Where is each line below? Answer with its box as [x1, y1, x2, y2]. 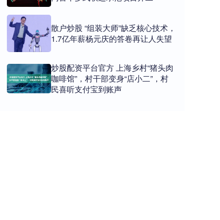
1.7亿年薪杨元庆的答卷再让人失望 [51, 32, 172, 44]
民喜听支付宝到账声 [51, 83, 122, 95]
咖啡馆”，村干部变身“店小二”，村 [51, 72, 168, 84]
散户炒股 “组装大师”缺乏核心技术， [51, 22, 176, 33]
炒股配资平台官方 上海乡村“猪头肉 [51, 61, 173, 73]
